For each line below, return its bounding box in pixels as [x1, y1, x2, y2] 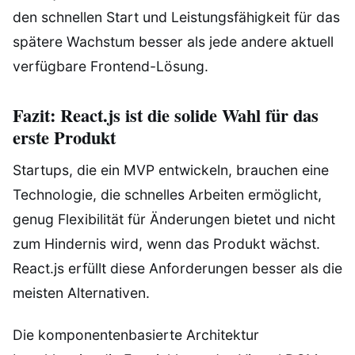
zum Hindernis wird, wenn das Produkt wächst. [13, 235, 320, 253]
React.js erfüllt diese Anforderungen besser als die [13, 260, 342, 277]
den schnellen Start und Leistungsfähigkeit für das [13, 8, 340, 25]
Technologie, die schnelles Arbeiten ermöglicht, [13, 186, 322, 204]
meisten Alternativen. [13, 284, 150, 302]
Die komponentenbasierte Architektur [13, 326, 259, 344]
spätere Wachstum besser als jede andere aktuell [13, 32, 334, 50]
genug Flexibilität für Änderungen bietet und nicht [13, 211, 335, 228]
